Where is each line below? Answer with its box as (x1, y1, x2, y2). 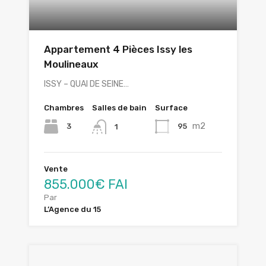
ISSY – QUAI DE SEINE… (44, 79, 129, 90)
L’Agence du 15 (44, 204, 101, 214)
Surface (155, 103, 188, 113)
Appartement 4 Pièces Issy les (44, 43, 192, 56)
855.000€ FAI (44, 176, 128, 192)
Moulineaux (44, 58, 99, 71)
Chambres (44, 103, 84, 113)
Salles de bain (92, 103, 147, 113)
